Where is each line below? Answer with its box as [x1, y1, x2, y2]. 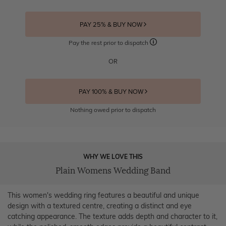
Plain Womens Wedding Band [55, 165, 171, 176]
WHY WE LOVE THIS [83, 152, 143, 160]
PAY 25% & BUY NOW [79, 20, 144, 29]
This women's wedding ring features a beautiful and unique [8, 190, 199, 200]
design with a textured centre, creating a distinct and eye [8, 201, 192, 210]
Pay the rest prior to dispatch [69, 38, 150, 46]
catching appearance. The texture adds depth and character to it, [8, 211, 217, 221]
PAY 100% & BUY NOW [78, 87, 145, 96]
